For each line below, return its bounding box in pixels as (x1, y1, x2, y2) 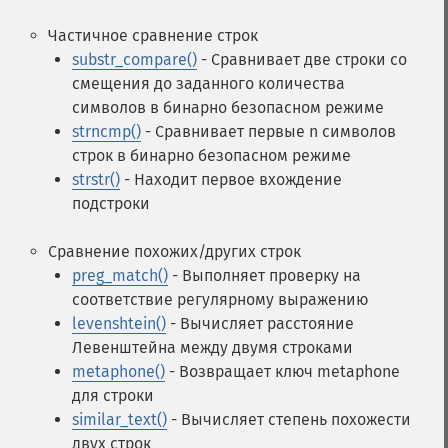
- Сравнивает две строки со (197, 50, 407, 69)
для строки (72, 386, 154, 405)
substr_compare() (72, 50, 197, 69)
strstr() (72, 170, 120, 189)
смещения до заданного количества (72, 74, 345, 93)
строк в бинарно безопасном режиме (72, 146, 351, 165)
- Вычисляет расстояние (166, 314, 354, 333)
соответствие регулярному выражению (72, 290, 368, 309)
